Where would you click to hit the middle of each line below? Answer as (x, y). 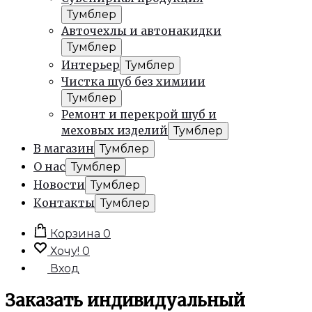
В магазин (64, 149)
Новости (59, 185)
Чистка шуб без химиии (133, 82)
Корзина (75, 234)
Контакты (64, 203)
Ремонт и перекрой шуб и (139, 115)
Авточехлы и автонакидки (141, 31)
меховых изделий (115, 131)
